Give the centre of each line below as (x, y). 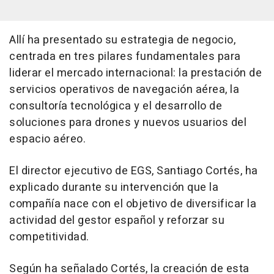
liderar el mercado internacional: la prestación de (135, 73)
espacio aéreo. (47, 139)
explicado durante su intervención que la (114, 187)
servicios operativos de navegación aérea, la (124, 89)
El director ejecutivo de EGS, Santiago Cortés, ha (134, 171)
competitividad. (49, 237)
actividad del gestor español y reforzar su (117, 220)
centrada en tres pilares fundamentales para (125, 56)
